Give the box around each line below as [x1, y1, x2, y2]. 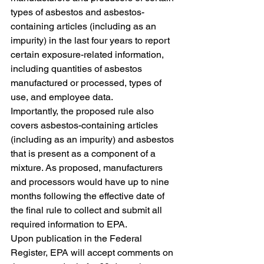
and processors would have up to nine [11, 176, 171, 187]
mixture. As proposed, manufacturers [11, 162, 165, 173]
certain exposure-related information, [11, 49, 166, 60]
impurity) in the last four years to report [11, 35, 172, 46]
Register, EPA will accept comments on [11, 247, 176, 258]
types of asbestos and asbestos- [11, 6, 144, 18]
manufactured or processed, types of [11, 77, 164, 88]
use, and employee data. [11, 91, 115, 103]
